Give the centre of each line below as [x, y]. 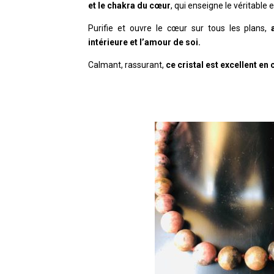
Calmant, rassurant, [126, 65]
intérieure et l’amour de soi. [145, 43]
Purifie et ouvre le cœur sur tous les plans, [180, 28]
